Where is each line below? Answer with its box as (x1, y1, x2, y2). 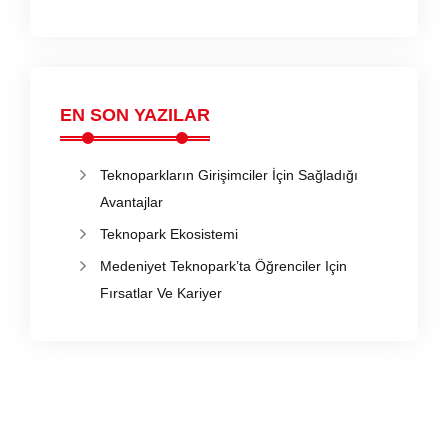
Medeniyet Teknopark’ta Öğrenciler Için (100, 257, 347, 274)
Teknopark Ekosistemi (100, 225, 238, 242)
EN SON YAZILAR (60, 104, 210, 125)
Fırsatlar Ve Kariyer (100, 284, 222, 301)
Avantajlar (100, 193, 163, 210)
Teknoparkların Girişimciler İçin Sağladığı (100, 166, 358, 183)
